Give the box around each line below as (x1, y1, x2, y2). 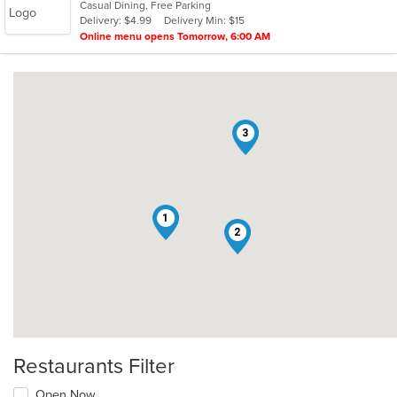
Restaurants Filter (13, 354, 175, 380)
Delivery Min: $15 (164, 14, 245, 27)
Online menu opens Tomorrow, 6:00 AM (80, 30, 270, 43)
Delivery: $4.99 (80, 14, 152, 27)
